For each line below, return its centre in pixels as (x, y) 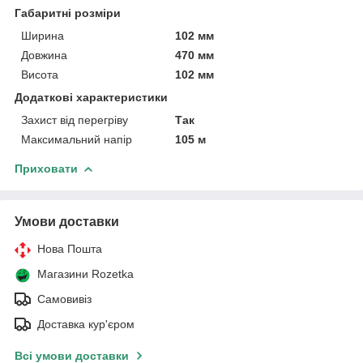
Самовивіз (64, 299)
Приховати (46, 168)
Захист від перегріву (75, 120)
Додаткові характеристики (91, 97)
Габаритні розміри (68, 13)
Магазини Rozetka (85, 273)
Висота (40, 74)
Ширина (43, 35)
